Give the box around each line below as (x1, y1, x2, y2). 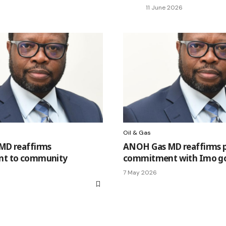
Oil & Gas (123, 128, 151, 137)
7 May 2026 (123, 168, 157, 177)
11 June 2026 (146, 4, 183, 12)
